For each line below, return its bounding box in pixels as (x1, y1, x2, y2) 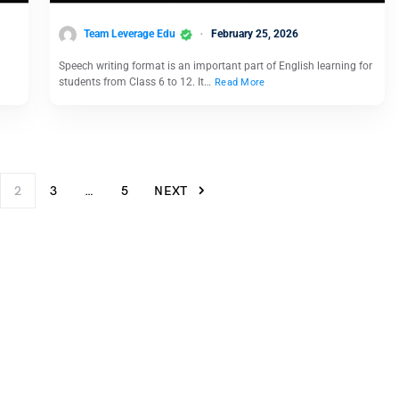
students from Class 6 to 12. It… (59, 76, 214, 89)
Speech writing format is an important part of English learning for (59, 60, 372, 73)
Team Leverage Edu (84, 28, 175, 41)
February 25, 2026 (211, 28, 298, 41)
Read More (215, 77, 265, 89)
